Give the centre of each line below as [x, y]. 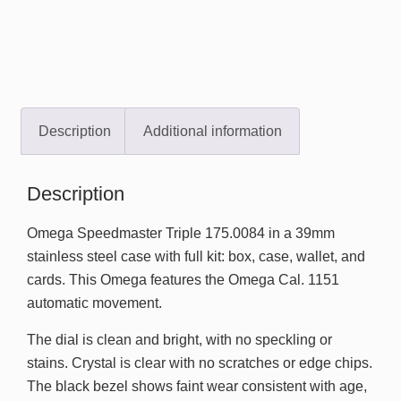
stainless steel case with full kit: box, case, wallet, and [196, 257]
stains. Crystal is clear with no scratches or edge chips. [200, 363]
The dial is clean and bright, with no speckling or [179, 339]
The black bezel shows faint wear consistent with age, [197, 386]
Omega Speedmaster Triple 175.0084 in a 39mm [181, 234]
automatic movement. [94, 303]
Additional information [212, 131]
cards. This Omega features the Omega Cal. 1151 [183, 280]
